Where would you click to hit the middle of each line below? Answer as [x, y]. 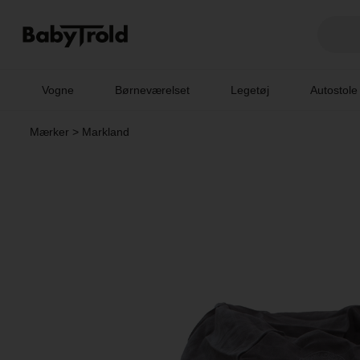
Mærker [49, 132]
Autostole [334, 90]
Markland [105, 132]
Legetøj [250, 90]
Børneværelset [153, 90]
